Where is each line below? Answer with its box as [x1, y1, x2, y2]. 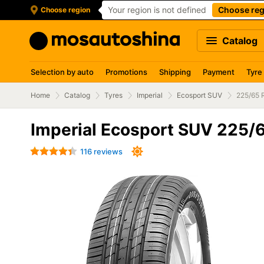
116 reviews [80, 146, 123, 156]
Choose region [41, 5, 90, 14]
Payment [203, 67, 235, 77]
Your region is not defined [108, 5, 206, 15]
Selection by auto [31, 67, 94, 77]
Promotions [105, 67, 147, 77]
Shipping [159, 67, 191, 77]
